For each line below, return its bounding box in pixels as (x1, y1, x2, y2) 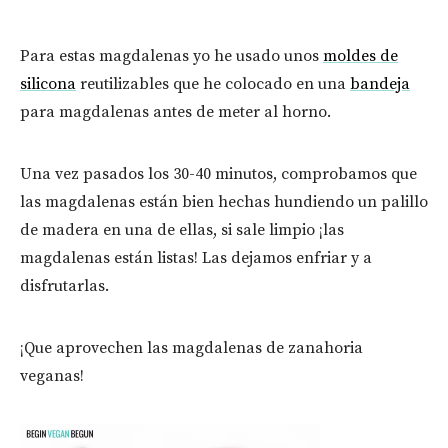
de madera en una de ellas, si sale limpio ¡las (20, 220, 344, 241)
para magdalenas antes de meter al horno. (20, 102, 331, 123)
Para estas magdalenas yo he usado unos (20, 46, 323, 67)
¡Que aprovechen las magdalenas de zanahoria (20, 338, 363, 359)
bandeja (350, 74, 410, 95)
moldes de (323, 46, 398, 67)
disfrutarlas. (20, 276, 109, 297)
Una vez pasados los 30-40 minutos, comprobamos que (20, 164, 417, 185)
